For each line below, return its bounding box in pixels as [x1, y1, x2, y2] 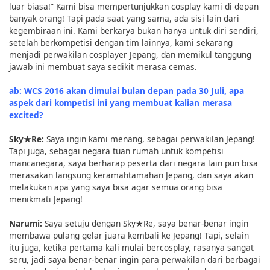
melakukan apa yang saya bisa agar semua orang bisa [9, 181, 222, 193]
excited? [9, 108, 43, 121]
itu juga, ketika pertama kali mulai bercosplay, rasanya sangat [9, 241, 254, 253]
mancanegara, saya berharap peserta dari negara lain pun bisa [9, 157, 258, 169]
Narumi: [9, 217, 45, 229]
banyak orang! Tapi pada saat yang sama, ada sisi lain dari [9, 12, 239, 24]
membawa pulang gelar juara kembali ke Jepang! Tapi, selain [9, 229, 249, 241]
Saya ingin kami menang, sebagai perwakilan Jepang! [46, 133, 255, 145]
